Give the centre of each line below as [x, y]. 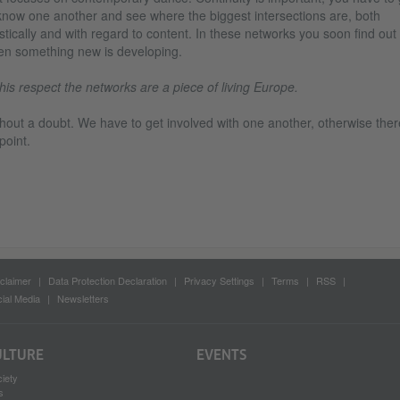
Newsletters [83, 298]
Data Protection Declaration [107, 280]
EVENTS [222, 355]
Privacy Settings [219, 280]
